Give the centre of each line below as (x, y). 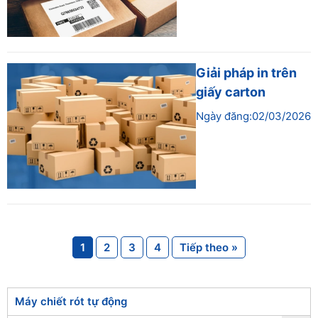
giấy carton (230, 92)
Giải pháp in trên (246, 72)
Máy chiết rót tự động (71, 302)
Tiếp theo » (209, 248)
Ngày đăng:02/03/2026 (253, 116)
